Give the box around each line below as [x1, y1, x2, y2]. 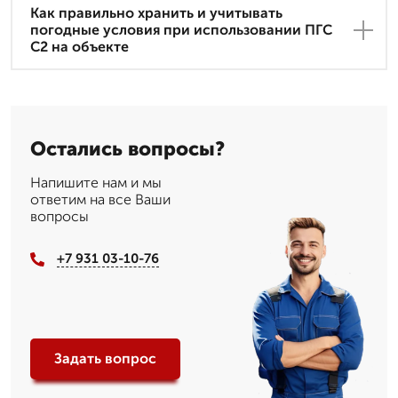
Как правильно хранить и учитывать [30, 4, 283, 22]
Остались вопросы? [30, 137, 225, 162]
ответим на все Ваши [30, 191, 171, 209]
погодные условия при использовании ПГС [30, 21, 332, 39]
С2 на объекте [30, 38, 129, 56]
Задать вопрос [54, 350, 156, 368]
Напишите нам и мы [30, 174, 162, 192]
